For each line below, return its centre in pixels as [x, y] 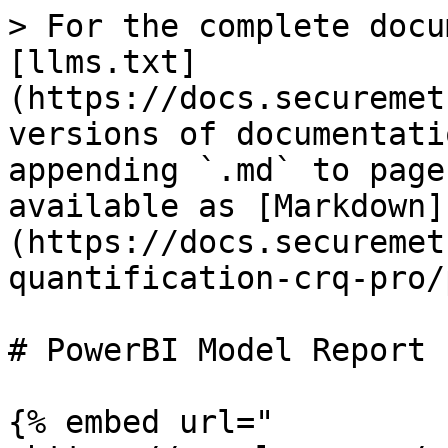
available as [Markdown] [226, 206]
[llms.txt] [103, 62]
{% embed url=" [141, 422]
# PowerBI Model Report [217, 350]
